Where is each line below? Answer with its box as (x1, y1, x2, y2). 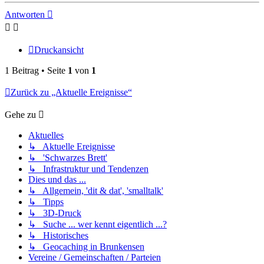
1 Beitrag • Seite (5, 65, 68, 76)
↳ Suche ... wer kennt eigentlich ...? (28, 219, 167, 230)
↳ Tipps (28, 197, 64, 207)
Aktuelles (28, 130, 64, 141)
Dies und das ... (28, 174, 86, 185)
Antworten (5, 9, 45, 20)
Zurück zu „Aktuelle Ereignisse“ (11, 87, 132, 98)
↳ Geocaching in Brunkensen (28, 242, 144, 252)
